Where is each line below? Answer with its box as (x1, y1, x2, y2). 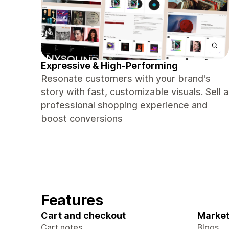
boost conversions (41, 113, 123, 124)
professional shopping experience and (41, 100, 208, 110)
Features (41, 191, 103, 209)
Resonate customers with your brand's (41, 73, 211, 84)
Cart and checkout (41, 210, 126, 221)
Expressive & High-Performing (41, 60, 178, 71)
